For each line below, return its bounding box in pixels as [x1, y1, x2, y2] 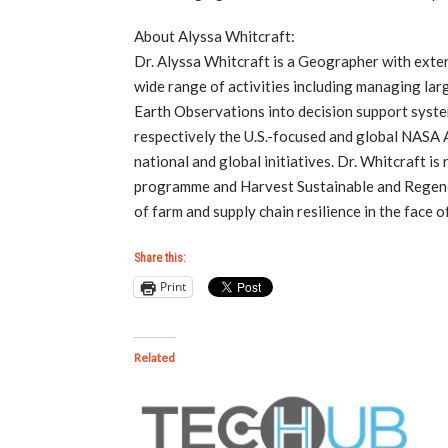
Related [134, 349, 176, 365]
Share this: [134, 250, 187, 265]
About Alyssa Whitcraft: [134, 27, 296, 46]
